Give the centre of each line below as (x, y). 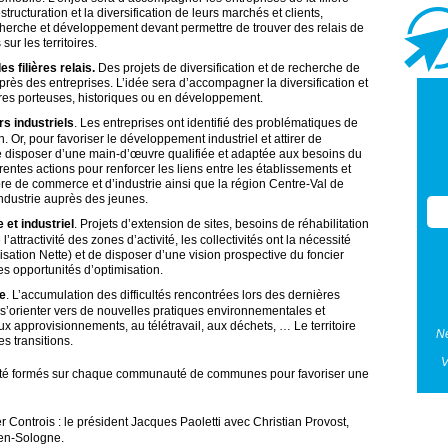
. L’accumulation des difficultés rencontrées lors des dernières (172, 295)
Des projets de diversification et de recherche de (227, 67)
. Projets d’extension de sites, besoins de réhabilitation (221, 224)
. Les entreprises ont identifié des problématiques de (215, 123)
